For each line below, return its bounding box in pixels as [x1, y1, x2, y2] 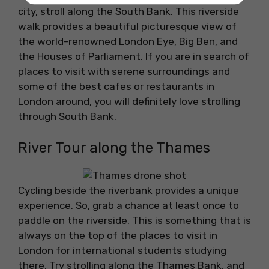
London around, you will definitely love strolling [18, 95, 240, 107]
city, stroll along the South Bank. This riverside [18, 5, 239, 17]
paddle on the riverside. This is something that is [18, 214, 251, 227]
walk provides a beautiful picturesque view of [18, 20, 237, 32]
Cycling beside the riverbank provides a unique [18, 184, 239, 197]
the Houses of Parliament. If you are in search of [18, 50, 249, 62]
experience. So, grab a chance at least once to [18, 199, 239, 212]
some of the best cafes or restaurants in [18, 80, 214, 92]
